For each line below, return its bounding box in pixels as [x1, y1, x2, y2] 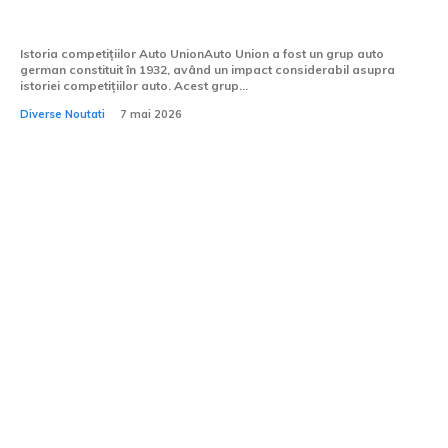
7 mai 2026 [120, 107, 182, 122]
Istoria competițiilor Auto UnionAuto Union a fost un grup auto [20, 46, 384, 62]
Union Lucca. [20, 6, 142, 37]
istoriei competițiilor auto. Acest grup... [20, 78, 248, 94]
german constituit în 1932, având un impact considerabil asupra [20, 62, 395, 78]
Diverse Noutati [20, 107, 105, 122]
